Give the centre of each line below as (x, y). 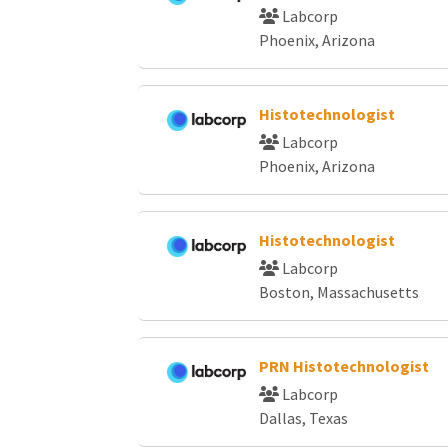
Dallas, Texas (303, 417)
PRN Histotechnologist (343, 365)
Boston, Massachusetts (338, 291)
